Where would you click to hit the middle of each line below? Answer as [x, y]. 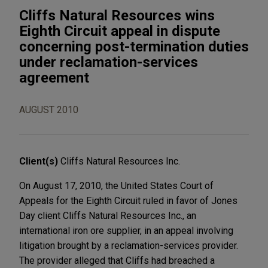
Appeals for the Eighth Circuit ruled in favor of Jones [128, 200]
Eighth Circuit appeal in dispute [120, 31]
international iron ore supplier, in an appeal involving [126, 230]
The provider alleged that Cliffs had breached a [117, 260]
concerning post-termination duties [134, 46]
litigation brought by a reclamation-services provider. [129, 245]
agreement [54, 77]
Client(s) [40, 161]
